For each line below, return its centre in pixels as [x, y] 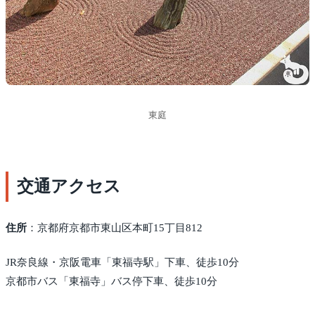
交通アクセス [69, 186]
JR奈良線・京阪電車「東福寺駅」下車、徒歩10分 [122, 263]
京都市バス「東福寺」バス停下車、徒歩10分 [111, 282]
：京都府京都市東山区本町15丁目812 [115, 227]
